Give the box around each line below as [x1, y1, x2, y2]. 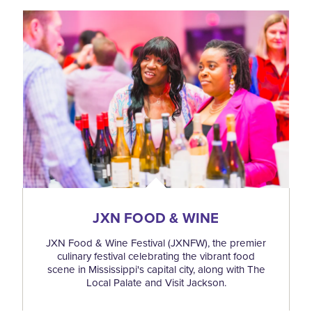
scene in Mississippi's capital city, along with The [47, 261, 265, 277]
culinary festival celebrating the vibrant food [57, 248, 255, 264]
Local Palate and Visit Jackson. [86, 274, 226, 290]
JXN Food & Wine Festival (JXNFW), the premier [46, 235, 266, 251]
